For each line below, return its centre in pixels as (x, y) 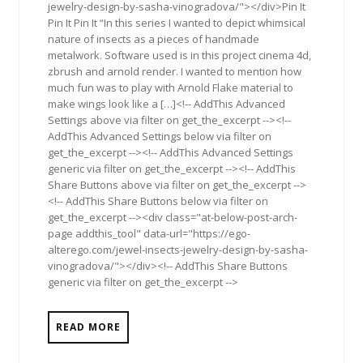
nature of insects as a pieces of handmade (154, 39)
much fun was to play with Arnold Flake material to (171, 88)
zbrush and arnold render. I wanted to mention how (175, 71)
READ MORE (88, 327)
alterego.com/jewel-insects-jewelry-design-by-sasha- (178, 250)
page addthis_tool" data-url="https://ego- (149, 233)
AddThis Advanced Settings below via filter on (160, 136)
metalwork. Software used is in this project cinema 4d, (179, 55)
